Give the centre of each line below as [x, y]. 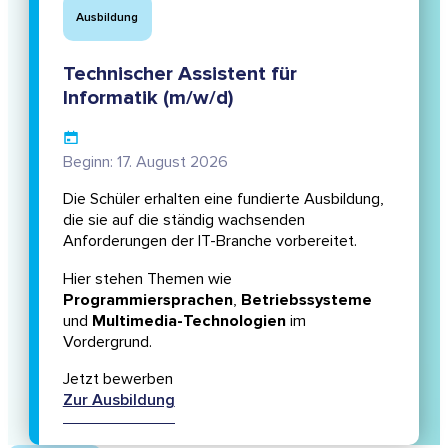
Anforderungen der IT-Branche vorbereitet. [209, 241]
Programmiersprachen [147, 299]
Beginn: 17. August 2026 [145, 162]
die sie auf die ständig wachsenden [183, 220]
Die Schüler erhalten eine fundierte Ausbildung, [223, 199]
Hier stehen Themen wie [147, 278]
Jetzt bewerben [117, 378]
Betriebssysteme [306, 299]
